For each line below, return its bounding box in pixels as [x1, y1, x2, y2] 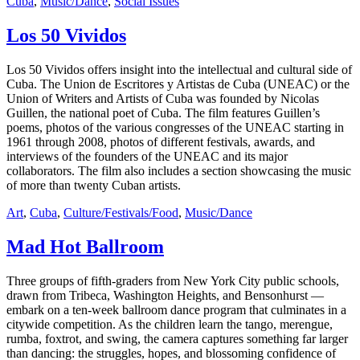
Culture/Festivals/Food [63, 205, 178, 219]
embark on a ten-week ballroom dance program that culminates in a [6, 302, 346, 317]
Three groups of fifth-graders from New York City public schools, [6, 273, 339, 288]
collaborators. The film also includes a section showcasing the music [6, 163, 351, 178]
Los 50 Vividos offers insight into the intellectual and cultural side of [6, 62, 352, 76]
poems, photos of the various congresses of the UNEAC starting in [6, 120, 344, 134]
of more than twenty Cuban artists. [6, 178, 181, 192]
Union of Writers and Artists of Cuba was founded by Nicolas [6, 91, 319, 105]
